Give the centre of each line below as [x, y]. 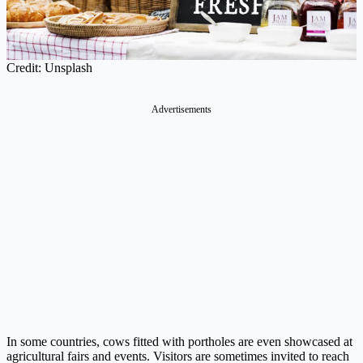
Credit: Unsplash [49, 67]
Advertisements [181, 109]
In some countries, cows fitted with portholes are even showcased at [179, 341]
